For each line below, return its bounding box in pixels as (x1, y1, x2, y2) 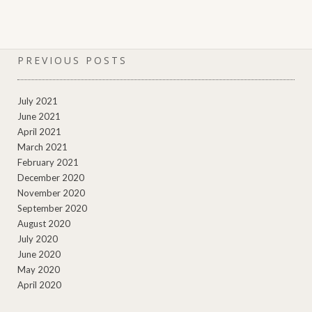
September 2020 (17, 203, 87, 214)
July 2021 (17, 95, 58, 107)
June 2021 (17, 111, 61, 123)
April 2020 (17, 279, 61, 291)
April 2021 (17, 126, 61, 138)
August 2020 (17, 218, 70, 230)
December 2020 (17, 172, 84, 184)
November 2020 (17, 187, 85, 199)
